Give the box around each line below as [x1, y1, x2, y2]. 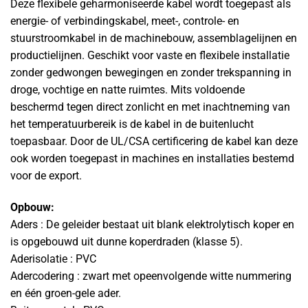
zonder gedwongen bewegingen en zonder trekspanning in [10, 66, 291, 80]
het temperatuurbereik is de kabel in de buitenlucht [10, 118, 254, 131]
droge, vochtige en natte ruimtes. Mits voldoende [10, 83, 245, 97]
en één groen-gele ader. [10, 286, 121, 300]
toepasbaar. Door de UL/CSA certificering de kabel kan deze [10, 135, 298, 148]
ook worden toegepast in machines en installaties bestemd [10, 152, 294, 166]
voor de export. [10, 169, 82, 183]
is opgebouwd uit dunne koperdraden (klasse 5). [10, 234, 243, 248]
